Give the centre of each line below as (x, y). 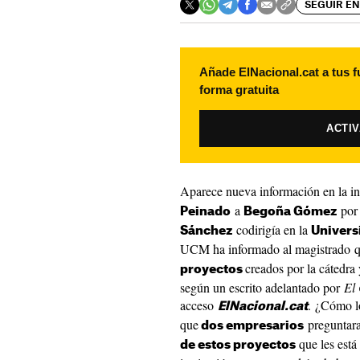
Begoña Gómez (290, 212)
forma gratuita (239, 90)
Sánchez (206, 231)
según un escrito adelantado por (262, 287)
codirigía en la (272, 229)
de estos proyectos (238, 345)
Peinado (205, 212)
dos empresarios (251, 326)
